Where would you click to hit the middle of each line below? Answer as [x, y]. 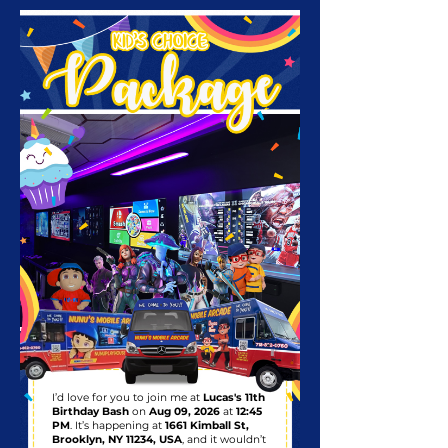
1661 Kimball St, [207, 425]
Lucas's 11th [234, 397]
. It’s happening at [117, 425]
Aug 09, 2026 [184, 411]
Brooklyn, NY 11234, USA [117, 439]
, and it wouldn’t [224, 439]
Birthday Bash [90, 411]
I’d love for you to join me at [127, 397]
